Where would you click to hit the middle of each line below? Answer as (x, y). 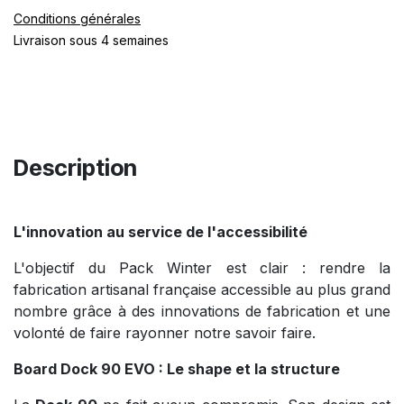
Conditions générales (77, 18)
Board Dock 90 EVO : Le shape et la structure (177, 368)
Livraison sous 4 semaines (91, 40)
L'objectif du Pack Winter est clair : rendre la (202, 267)
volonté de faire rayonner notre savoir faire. (165, 332)
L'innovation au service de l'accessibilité (161, 231)
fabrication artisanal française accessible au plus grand (202, 289)
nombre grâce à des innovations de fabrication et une (202, 311)
